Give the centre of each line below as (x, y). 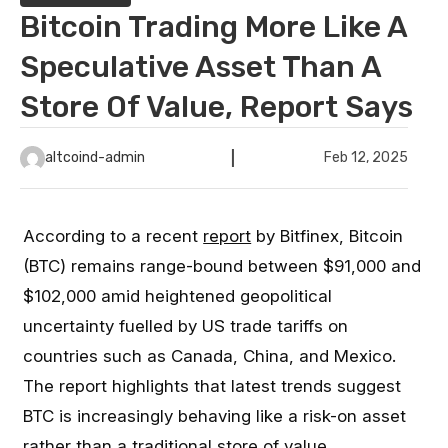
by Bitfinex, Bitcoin (327, 236)
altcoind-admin (95, 157)
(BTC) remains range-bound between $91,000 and (222, 266)
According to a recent (113, 236)
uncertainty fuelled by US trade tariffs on (186, 326)
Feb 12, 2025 (365, 157)
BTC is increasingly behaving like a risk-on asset (215, 416)
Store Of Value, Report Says (216, 107)
